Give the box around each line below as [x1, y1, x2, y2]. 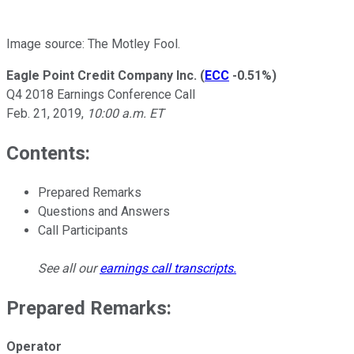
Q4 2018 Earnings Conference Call [6, 86, 195, 102]
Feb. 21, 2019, [6, 105, 84, 121]
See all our [38, 260, 100, 276]
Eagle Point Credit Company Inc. [6, 67, 197, 83]
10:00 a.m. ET [84, 105, 164, 121]
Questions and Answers [38, 203, 170, 219]
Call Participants [38, 222, 128, 238]
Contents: [6, 141, 90, 164]
